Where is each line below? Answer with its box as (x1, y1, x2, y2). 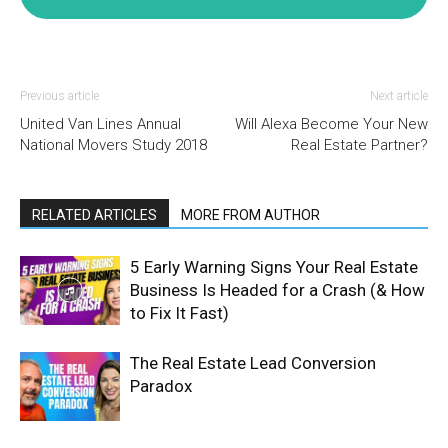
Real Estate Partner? (291, 136, 428, 155)
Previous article (20, 89, 99, 104)
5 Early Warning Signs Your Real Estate (130, 257, 418, 278)
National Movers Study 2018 (20, 136, 207, 155)
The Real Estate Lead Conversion (130, 353, 376, 374)
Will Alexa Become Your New (235, 115, 428, 134)
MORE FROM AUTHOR (181, 207, 320, 224)
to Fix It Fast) (130, 303, 229, 324)
